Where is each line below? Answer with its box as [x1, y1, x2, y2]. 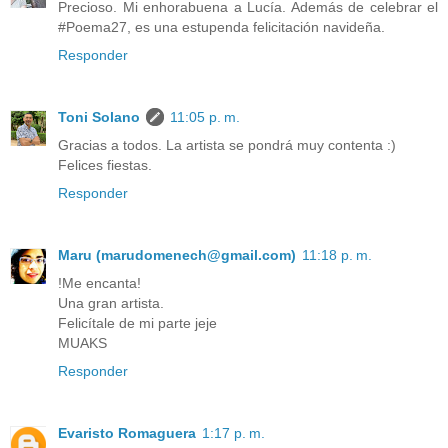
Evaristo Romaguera [58, 425, 196, 442]
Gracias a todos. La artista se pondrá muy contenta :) [58, 137, 396, 154]
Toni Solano [58, 109, 140, 126]
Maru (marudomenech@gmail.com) [58, 247, 296, 264]
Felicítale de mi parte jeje [58, 315, 217, 332]
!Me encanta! [58, 275, 141, 292]
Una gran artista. [58, 295, 164, 312]
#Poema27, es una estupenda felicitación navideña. [58, 19, 385, 36]
